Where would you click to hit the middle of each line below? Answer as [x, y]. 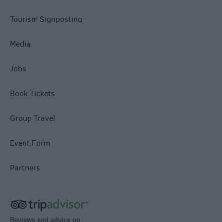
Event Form [30, 143]
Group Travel [32, 118]
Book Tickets [32, 94]
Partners [25, 168]
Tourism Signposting [46, 19]
